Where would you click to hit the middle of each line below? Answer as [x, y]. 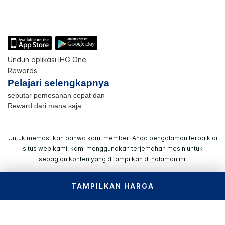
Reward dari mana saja [44, 106]
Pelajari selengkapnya [59, 83]
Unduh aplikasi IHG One [47, 60]
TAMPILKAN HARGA [113, 186]
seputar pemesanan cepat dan [56, 96]
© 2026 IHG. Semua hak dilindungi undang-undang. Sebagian [113, 193]
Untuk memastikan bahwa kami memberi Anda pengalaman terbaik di [113, 138]
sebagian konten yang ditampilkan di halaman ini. [113, 159]
